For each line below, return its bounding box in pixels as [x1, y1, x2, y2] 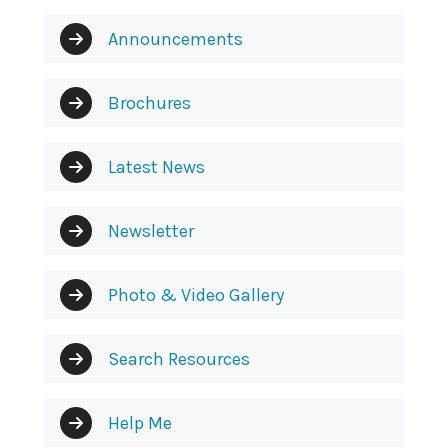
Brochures [108, 91, 191, 114]
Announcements [108, 27, 243, 50]
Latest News [108, 155, 205, 178]
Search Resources [108, 347, 250, 370]
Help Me [108, 411, 172, 434]
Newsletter [108, 219, 194, 242]
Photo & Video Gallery [108, 283, 284, 306]
